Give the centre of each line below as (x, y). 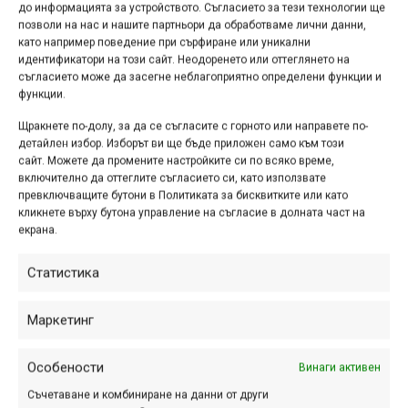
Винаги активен (340, 367)
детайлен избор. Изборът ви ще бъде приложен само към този (181, 143)
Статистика (63, 272)
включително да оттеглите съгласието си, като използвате (172, 178)
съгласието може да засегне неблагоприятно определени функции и (200, 76)
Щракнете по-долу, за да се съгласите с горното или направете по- (193, 126)
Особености (66, 367)
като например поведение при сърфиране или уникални (164, 42)
